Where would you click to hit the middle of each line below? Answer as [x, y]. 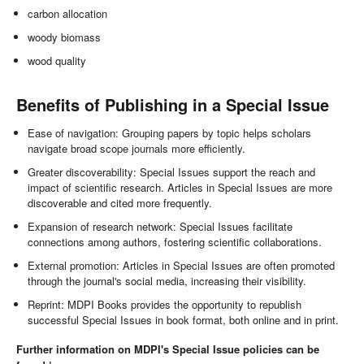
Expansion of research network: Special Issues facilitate [160, 227]
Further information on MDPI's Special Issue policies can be [168, 349]
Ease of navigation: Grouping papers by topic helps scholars [170, 133]
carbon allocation [68, 14]
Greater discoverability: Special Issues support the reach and [172, 172]
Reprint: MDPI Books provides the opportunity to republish [165, 305]
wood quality [57, 61]
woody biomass [65, 37]
